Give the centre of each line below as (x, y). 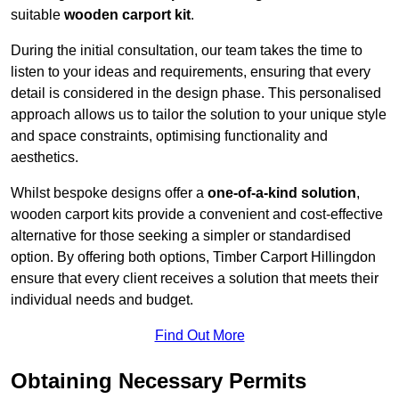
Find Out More (199, 336)
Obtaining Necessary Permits (159, 381)
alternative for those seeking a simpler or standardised (181, 236)
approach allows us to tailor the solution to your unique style (199, 115)
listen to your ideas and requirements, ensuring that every (191, 72)
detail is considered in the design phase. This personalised (196, 94)
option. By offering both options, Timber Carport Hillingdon (193, 257)
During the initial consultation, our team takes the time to (187, 51)
